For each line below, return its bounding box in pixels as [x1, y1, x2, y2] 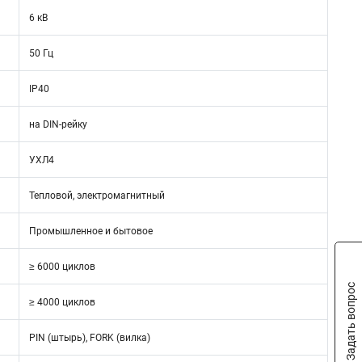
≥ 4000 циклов [29, 297, 95, 308]
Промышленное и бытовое [29, 225, 153, 237]
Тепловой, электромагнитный [29, 190, 165, 201]
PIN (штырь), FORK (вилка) [29, 332, 150, 343]
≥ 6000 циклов [29, 261, 95, 272]
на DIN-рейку [29, 119, 87, 130]
